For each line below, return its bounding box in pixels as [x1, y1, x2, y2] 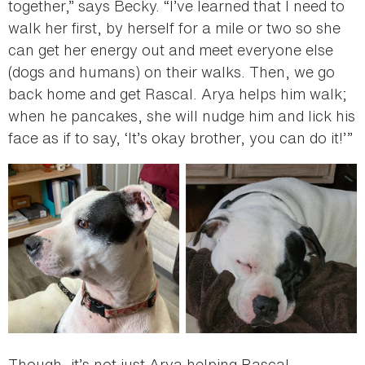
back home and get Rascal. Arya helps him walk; [8, 82, 347, 104]
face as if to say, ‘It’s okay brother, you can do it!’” [8, 126, 353, 148]
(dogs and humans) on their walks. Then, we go [8, 60, 335, 82]
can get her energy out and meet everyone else [8, 38, 333, 60]
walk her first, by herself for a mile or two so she [8, 16, 341, 38]
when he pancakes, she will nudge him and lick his [8, 104, 355, 126]
